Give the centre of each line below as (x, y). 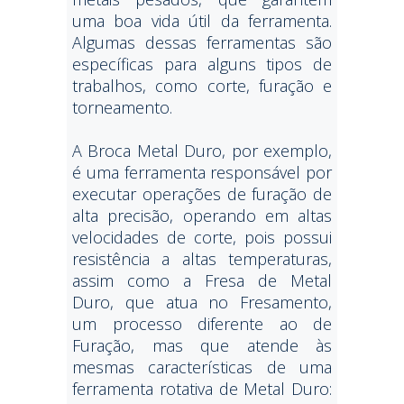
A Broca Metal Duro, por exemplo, (202, 151)
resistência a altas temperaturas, (202, 259)
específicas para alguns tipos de (202, 64)
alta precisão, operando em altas (202, 216)
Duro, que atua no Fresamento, (202, 302)
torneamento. (122, 107)
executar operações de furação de (202, 194)
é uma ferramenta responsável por (202, 172)
